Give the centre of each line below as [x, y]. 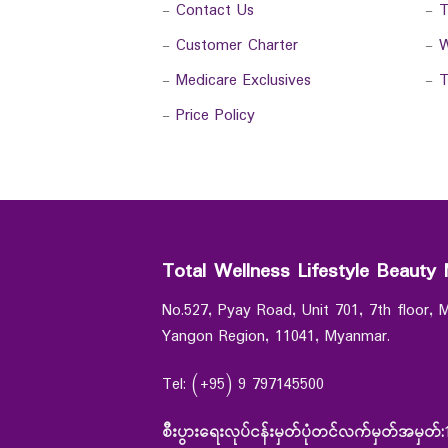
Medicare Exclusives [243, 81]
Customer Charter [237, 46]
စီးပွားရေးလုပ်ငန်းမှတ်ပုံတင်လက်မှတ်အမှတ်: [303, 433]
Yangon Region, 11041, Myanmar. [276, 337]
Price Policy [215, 116]
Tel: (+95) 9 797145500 [243, 385]
